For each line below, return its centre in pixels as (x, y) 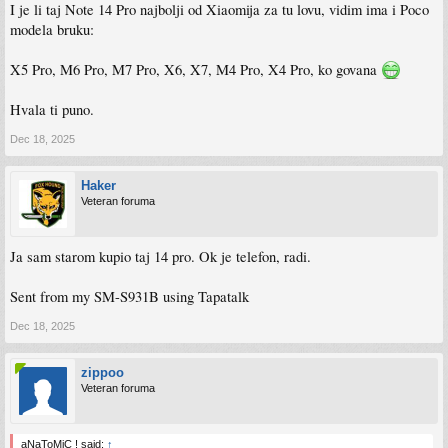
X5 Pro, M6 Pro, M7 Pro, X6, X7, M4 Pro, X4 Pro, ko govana (195, 69)
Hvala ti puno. (52, 109)
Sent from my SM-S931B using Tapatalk (129, 296)
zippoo (102, 372)
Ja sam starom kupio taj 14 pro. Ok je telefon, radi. (160, 256)
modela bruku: (52, 29)
